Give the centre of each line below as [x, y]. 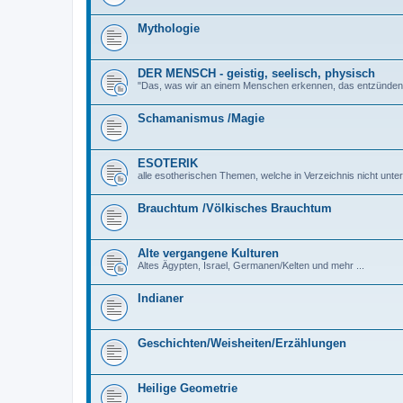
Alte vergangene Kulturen [208, 253]
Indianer [161, 298]
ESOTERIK [168, 163]
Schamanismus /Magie [201, 118]
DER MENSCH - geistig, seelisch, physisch [256, 73]
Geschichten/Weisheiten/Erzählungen [242, 343]
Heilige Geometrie [188, 388]
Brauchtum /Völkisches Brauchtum [235, 208]
